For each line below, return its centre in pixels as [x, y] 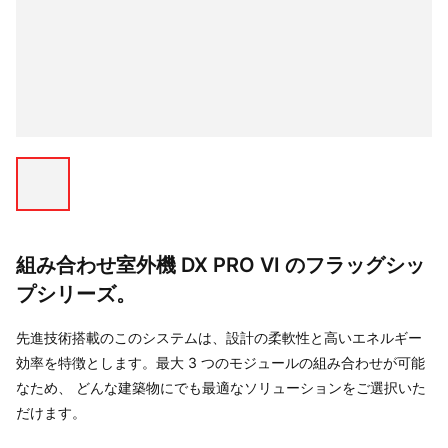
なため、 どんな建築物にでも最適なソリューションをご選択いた [221, 387]
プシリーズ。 [76, 294]
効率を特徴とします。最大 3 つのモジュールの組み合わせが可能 [220, 362]
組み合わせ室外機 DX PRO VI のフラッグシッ [220, 265]
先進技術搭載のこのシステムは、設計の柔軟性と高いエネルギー [219, 337]
